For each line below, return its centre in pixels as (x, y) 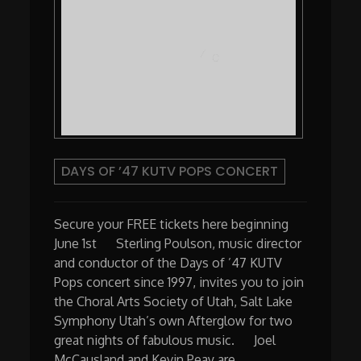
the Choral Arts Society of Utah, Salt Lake (174, 302)
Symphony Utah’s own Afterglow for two (174, 321)
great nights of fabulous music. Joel (165, 340)
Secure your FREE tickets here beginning (172, 224)
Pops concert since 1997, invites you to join (179, 282)
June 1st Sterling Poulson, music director (178, 244)
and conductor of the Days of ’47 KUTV (168, 263)
